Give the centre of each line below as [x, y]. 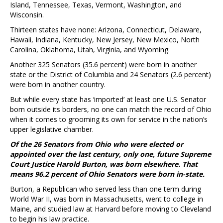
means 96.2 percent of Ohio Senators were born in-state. [107, 174]
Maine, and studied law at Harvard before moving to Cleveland [111, 209]
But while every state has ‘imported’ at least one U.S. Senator [108, 99]
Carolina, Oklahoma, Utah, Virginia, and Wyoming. [90, 49]
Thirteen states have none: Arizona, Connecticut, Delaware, [106, 29]
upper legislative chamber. [52, 129]
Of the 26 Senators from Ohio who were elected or [97, 144]
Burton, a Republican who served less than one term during [106, 189]
